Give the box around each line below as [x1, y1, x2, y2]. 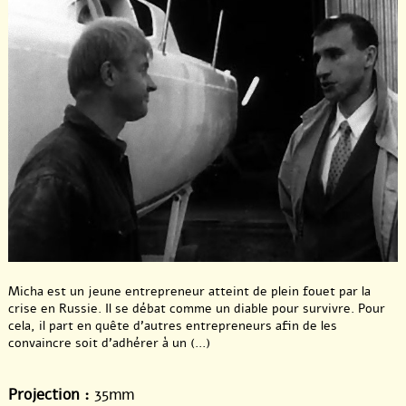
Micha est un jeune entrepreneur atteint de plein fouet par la [8, 282, 371, 300]
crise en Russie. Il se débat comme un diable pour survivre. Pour [8, 299, 385, 317]
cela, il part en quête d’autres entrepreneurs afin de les [8, 316, 337, 334]
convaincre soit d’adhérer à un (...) [8, 333, 210, 352]
